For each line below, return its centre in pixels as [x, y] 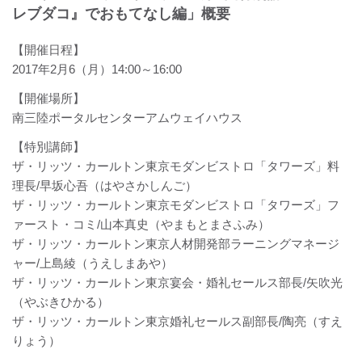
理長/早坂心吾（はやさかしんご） [105, 186]
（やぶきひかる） [61, 302]
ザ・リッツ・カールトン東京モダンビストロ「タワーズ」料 [176, 166]
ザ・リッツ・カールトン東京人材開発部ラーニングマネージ [176, 244]
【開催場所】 [48, 99]
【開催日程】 [48, 50]
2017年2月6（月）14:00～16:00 [97, 69]
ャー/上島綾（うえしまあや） [93, 263]
